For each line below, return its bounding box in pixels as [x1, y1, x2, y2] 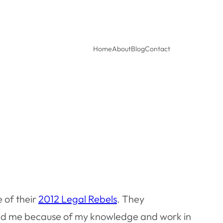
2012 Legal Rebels [38, 192, 117, 205]
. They [117, 192, 144, 205]
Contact [145, 44, 170, 53]
